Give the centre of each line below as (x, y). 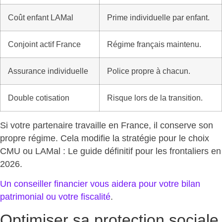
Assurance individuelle (48, 71)
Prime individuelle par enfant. (158, 18)
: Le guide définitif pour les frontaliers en (141, 151)
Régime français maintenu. (154, 45)
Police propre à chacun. (149, 71)
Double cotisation (39, 98)
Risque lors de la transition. (155, 98)
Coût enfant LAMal (41, 18)
